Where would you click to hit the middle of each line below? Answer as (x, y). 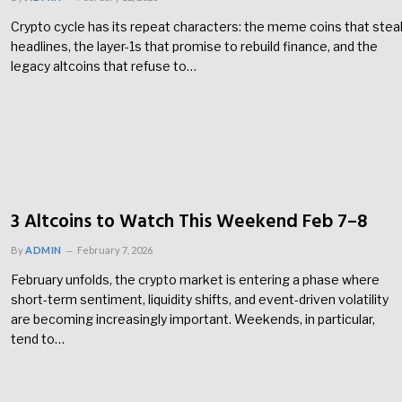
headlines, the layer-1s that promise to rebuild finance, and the (194, 46)
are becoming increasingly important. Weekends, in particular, (193, 319)
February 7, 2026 (114, 250)
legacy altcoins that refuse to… (104, 66)
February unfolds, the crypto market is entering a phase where (195, 280)
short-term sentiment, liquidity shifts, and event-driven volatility (200, 300)
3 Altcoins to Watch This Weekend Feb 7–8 (189, 223)
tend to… (38, 339)
